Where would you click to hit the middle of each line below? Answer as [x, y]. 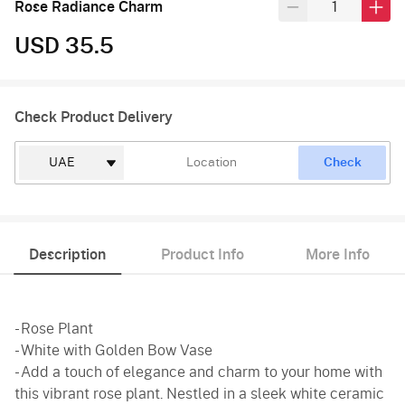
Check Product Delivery [94, 118]
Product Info [202, 255]
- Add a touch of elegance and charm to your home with [198, 373]
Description [68, 255]
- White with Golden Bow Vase [113, 351]
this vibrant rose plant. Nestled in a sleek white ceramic [199, 395]
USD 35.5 [64, 47]
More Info [337, 255]
